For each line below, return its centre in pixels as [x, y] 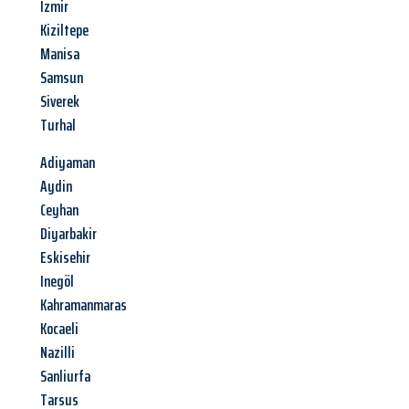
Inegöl [57, 282]
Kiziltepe [64, 31]
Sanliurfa [65, 377]
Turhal [58, 126]
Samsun [62, 78]
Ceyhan [59, 210]
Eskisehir [65, 258]
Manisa [60, 54]
